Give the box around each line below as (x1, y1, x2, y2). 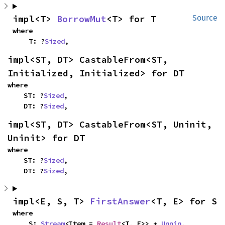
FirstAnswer (90, 195, 151, 207)
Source (192, 13, 217, 23)
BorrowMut (57, 13, 106, 25)
